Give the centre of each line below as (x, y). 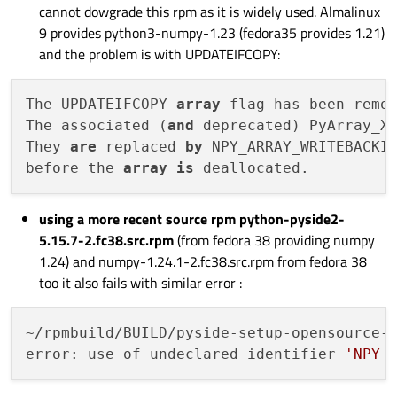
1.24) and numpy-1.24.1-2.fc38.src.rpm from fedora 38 (203, 262)
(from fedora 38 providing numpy (274, 241)
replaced (141, 147)
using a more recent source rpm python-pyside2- (192, 219)
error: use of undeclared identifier (185, 354)
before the (74, 168)
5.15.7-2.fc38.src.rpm (106, 241)
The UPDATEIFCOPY (101, 105)
